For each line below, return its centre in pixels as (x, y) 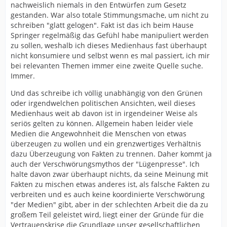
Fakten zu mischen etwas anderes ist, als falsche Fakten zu (110, 184)
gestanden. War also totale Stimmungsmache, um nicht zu (110, 15)
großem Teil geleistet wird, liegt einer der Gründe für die (107, 215)
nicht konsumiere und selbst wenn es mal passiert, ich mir (110, 55)
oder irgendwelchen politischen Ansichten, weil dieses (103, 103)
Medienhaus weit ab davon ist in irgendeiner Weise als (104, 113)
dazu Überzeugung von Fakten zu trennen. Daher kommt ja (111, 154)
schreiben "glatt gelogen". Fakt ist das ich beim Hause (102, 25)
